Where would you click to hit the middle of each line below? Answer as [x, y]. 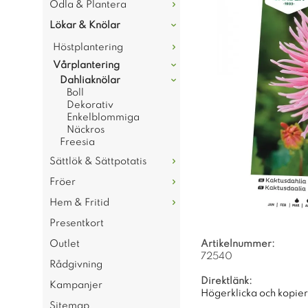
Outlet [65, 244]
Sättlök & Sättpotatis [98, 162]
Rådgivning [76, 265]
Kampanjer [76, 285]
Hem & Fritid [79, 203]
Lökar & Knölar [85, 25]
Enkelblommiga [103, 118]
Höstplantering [88, 47]
